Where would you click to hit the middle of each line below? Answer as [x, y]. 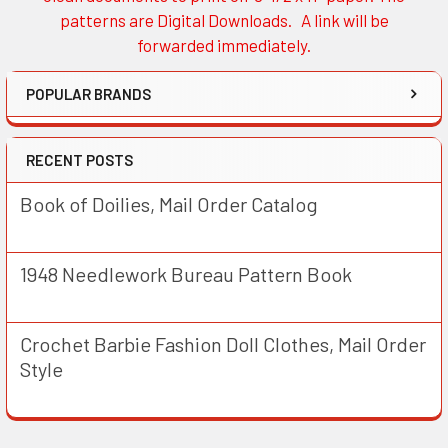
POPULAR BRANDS [88, 94]
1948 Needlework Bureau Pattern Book [186, 274]
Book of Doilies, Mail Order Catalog [169, 204]
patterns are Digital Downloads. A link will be [224, 20]
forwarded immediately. [224, 45]
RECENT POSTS [79, 160]
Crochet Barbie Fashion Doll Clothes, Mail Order [223, 344]
